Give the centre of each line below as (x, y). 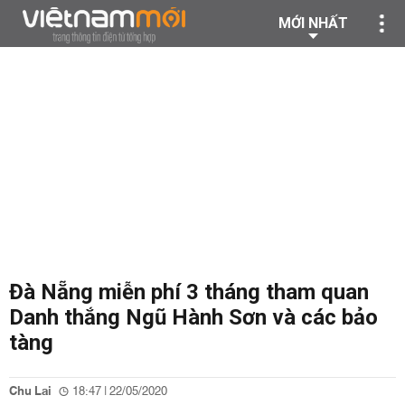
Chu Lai (30, 391)
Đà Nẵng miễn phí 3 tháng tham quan (189, 292)
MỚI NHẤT (313, 23)
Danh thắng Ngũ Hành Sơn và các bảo (193, 317)
